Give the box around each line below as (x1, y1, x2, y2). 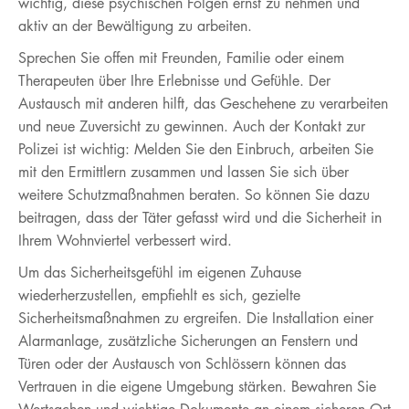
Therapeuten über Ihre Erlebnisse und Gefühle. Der (18, 70, 330, 90)
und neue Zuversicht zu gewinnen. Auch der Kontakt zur (18, 116, 365, 136)
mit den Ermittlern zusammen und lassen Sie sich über (18, 162, 349, 182)
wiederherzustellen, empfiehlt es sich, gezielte (18, 285, 300, 305)
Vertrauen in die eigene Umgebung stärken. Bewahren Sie (18, 376, 376, 396)
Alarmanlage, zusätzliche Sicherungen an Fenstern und (18, 330, 358, 351)
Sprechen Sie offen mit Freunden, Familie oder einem (18, 47, 344, 68)
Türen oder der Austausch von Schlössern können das (18, 353, 346, 373)
